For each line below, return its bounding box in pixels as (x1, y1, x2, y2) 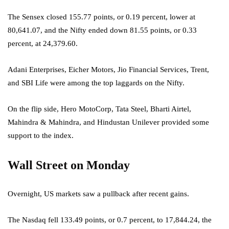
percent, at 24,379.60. (8, 39, 78, 48)
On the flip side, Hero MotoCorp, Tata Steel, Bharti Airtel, (8, 105, 191, 113)
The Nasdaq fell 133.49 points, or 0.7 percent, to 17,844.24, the (8, 216, 212, 224)
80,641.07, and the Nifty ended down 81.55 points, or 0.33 (8, 26, 197, 35)
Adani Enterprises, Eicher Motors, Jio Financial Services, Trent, (8, 65, 209, 74)
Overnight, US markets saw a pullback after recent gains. (8, 190, 189, 198)
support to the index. (8, 131, 74, 140)
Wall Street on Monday (8, 158, 130, 172)
